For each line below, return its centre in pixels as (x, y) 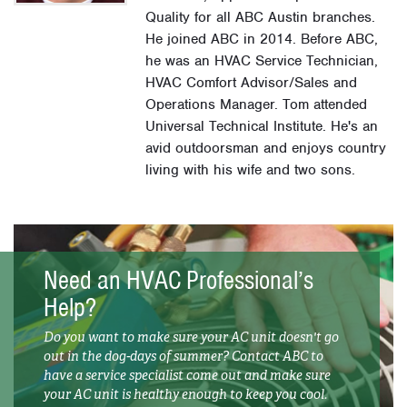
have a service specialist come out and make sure (187, 375)
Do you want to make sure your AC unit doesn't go (191, 337)
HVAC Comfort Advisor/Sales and (252, 83)
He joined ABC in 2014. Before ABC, (262, 40)
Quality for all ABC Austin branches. (261, 18)
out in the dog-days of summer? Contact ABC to (184, 356)
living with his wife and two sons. (251, 170)
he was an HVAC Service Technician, (262, 61)
